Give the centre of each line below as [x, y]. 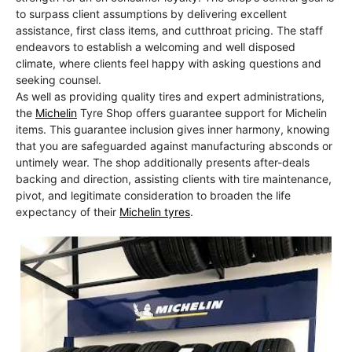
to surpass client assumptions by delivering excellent [151, 14]
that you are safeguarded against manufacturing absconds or [174, 146]
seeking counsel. [59, 80]
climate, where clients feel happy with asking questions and [169, 64]
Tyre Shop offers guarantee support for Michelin [202, 113]
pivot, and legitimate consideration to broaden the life [153, 196]
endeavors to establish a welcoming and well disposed [156, 47]
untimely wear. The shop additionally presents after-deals [163, 163]
